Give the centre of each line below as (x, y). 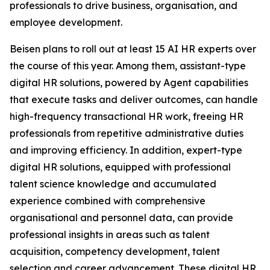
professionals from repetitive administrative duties (127, 133)
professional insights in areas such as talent (110, 234)
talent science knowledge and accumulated (113, 184)
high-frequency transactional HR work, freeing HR (127, 116)
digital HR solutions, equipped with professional (120, 167)
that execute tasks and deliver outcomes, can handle (134, 99)
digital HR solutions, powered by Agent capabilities (129, 83)
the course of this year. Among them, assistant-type (128, 66)
